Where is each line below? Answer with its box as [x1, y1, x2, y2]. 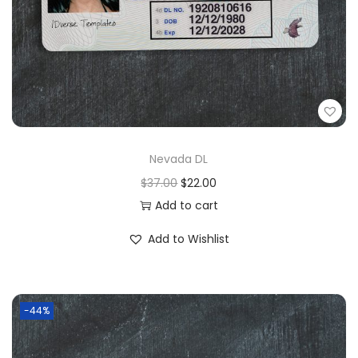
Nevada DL [149, 151, 209, 168]
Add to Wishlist [148, 231, 230, 248]
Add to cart [154, 197, 218, 214]
